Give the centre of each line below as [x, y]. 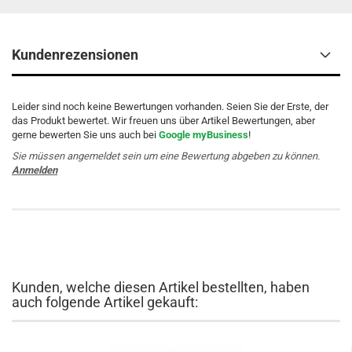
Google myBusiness [203, 135]
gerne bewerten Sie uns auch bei [85, 135]
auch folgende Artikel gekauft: [105, 302]
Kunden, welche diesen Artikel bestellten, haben [161, 287]
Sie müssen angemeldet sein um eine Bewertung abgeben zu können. [166, 156]
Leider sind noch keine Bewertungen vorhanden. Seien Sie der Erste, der [170, 106]
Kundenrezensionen [75, 55]
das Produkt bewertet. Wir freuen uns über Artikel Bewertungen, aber [163, 121]
